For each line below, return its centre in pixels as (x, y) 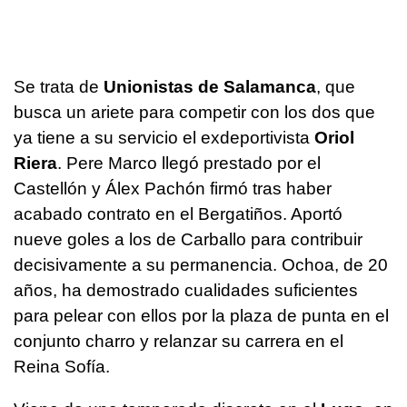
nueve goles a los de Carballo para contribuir (188, 239)
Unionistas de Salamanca (210, 86)
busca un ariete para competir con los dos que (194, 112)
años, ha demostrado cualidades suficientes (186, 290)
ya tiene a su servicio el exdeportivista (164, 137)
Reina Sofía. (62, 366)
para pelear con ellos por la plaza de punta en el (201, 315)
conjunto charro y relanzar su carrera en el (179, 341)
